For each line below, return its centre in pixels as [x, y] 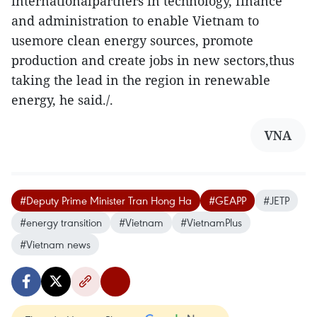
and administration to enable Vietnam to [135, 20]
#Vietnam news [55, 244]
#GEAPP [227, 200]
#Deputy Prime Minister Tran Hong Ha [106, 200]
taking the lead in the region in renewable [141, 80]
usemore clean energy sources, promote [132, 40]
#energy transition [61, 222]
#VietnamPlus [211, 222]
